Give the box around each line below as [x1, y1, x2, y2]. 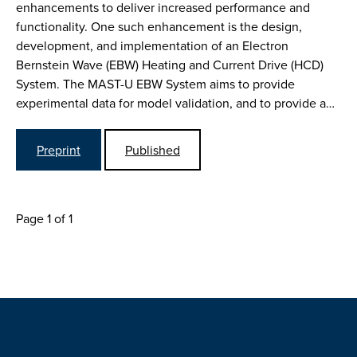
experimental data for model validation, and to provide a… [16, 93, 335, 112]
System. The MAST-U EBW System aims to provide [16, 74, 295, 92]
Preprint [37, 140, 80, 159]
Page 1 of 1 [16, 209, 73, 227]
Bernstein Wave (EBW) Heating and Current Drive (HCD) [16, 55, 324, 73]
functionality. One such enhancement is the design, [16, 17, 302, 35]
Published [125, 140, 180, 159]
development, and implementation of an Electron [16, 36, 288, 54]
